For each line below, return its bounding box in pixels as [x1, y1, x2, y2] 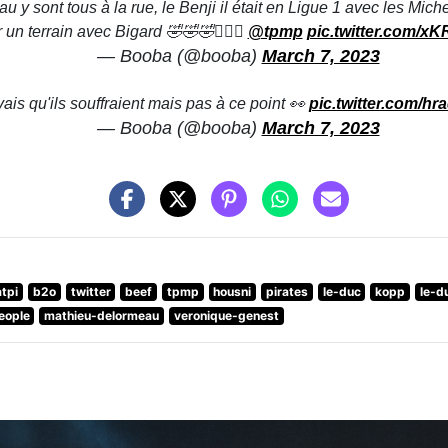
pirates [265, 284, 308, 300]
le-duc [322, 284, 361, 300]
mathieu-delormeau [44, 308, 160, 324]
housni [213, 284, 252, 300]
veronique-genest [173, 308, 279, 324]
